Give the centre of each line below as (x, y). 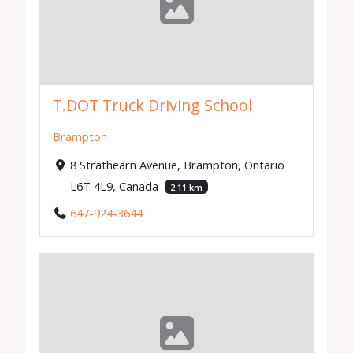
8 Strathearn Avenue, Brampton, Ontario (177, 165)
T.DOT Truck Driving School (153, 106)
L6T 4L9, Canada (115, 186)
